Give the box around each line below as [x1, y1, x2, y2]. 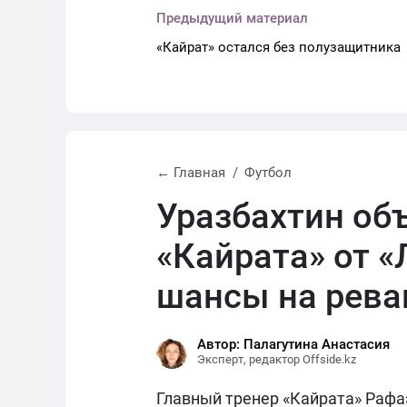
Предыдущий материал [156, 9, 308, 26]
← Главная [156, 164, 225, 181]
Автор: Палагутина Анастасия [197, 335, 390, 352]
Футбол [244, 164, 292, 181]
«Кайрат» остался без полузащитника [156, 38, 401, 55]
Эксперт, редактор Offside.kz [197, 352, 356, 366]
